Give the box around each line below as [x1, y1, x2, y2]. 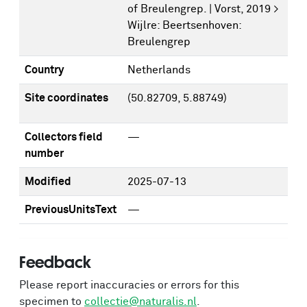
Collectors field [25, 132, 103, 143]
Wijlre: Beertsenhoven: [127, 20, 242, 31]
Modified [25, 176, 71, 187]
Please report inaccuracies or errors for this [19, 280, 239, 291]
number [25, 148, 64, 159]
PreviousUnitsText [25, 204, 116, 215]
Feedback [19, 253, 91, 271]
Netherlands [127, 64, 191, 75]
